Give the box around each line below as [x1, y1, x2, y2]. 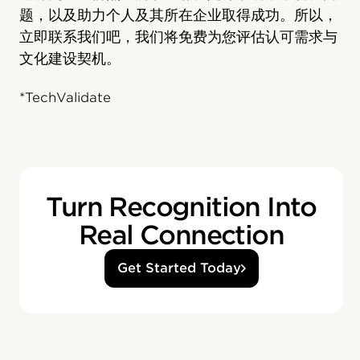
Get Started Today [117, 260, 241, 276]
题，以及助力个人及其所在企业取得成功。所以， [19, 6, 337, 24]
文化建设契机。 [19, 50, 121, 67]
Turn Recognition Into [46, 191, 317, 223]
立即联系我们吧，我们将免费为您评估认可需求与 [19, 28, 337, 46]
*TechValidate [19, 90, 111, 106]
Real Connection [79, 219, 284, 252]
